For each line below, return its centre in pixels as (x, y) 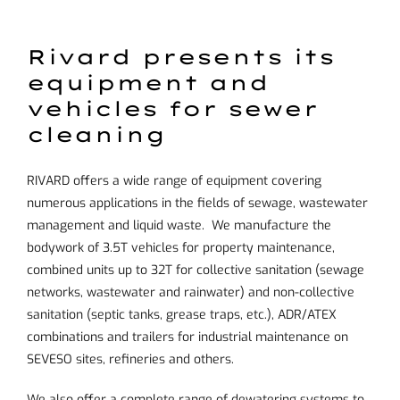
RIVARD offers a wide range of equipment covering (174, 180)
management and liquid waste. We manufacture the (179, 225)
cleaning (96, 134)
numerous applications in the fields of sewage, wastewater (197, 203)
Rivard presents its (181, 56)
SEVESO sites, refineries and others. (130, 359)
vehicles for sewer (173, 108)
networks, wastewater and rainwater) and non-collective (191, 292)
